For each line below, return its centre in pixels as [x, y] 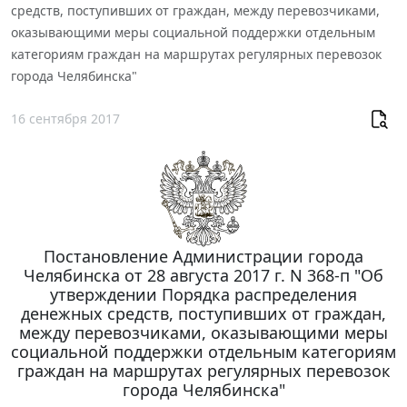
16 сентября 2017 [65, 119]
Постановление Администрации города [203, 256]
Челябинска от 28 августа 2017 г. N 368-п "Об [203, 275]
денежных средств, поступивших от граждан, [203, 313]
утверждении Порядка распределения [203, 294]
